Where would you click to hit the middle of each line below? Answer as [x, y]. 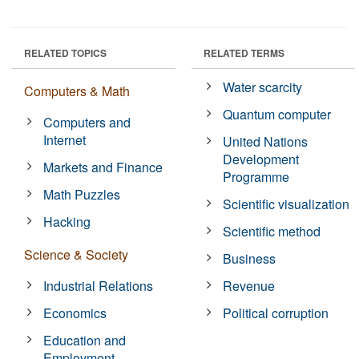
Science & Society [76, 254]
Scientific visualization [286, 204]
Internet [65, 139]
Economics [75, 313]
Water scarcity [263, 87]
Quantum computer [277, 114]
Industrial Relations [99, 285]
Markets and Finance [103, 167]
